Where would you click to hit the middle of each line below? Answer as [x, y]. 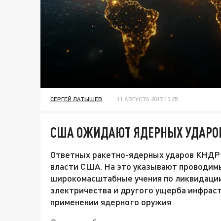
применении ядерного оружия [111, 202]
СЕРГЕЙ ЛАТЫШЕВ [76, 99]
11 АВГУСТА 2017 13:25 [147, 99]
